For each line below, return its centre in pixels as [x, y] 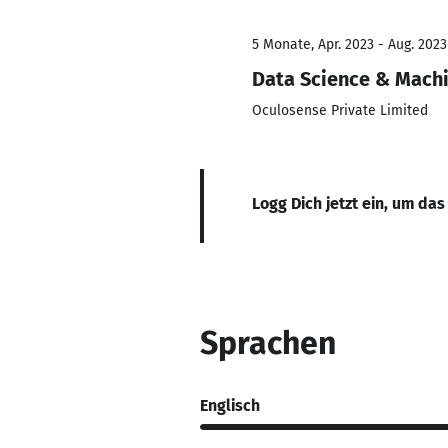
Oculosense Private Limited [340, 110]
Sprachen [268, 343]
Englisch [230, 405]
